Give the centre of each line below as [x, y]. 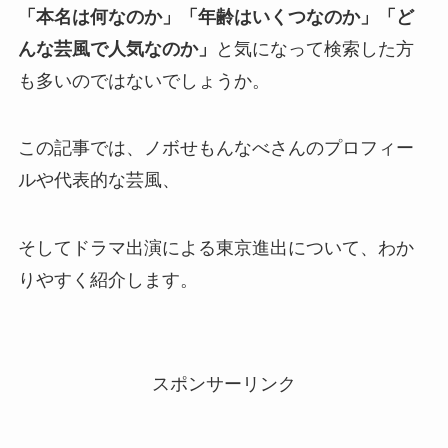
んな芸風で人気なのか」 [116, 48]
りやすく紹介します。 [107, 280]
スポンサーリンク [224, 383]
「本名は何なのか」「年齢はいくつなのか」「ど [215, 16]
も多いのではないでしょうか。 [143, 80]
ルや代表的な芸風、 [98, 180]
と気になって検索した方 [314, 48]
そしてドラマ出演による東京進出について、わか [215, 248]
